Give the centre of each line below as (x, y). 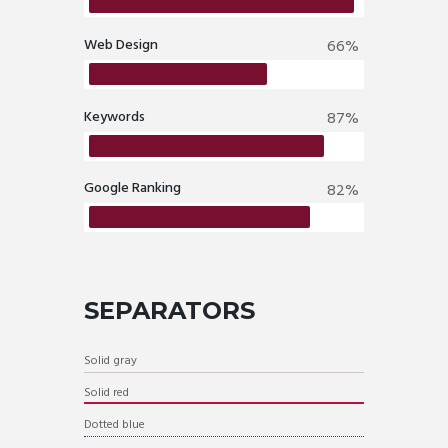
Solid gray (110, 361)
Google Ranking (132, 189)
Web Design (121, 46)
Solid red (106, 392)
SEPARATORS (169, 310)
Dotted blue (114, 424)
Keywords (114, 117)
